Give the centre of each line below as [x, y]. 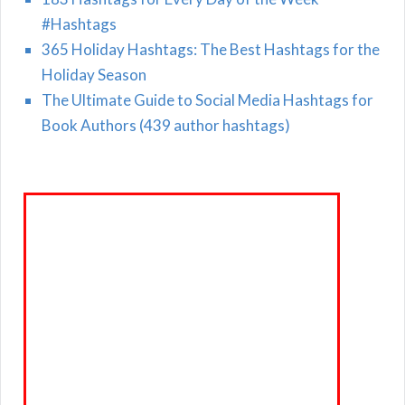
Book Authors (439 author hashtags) [166, 126]
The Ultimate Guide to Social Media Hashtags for [207, 100]
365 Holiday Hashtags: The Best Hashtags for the [211, 50]
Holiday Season [94, 75]
